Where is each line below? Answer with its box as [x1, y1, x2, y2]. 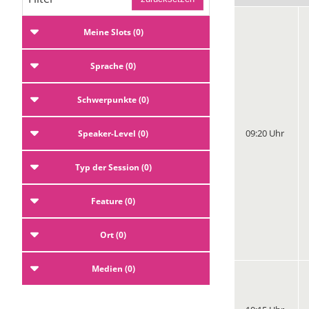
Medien [91, 262, 123, 275]
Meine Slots [83, 26, 131, 38]
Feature [91, 195, 123, 207]
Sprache [90, 59, 123, 72]
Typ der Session [74, 161, 139, 173]
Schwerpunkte [77, 93, 137, 106]
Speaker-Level [78, 127, 136, 139]
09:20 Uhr [246, 126, 284, 139]
